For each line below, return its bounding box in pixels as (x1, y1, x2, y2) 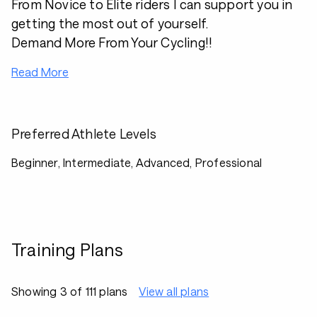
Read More (11, 65, 69, 79)
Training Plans (11, 239, 123, 260)
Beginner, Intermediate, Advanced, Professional (11, 156, 263, 169)
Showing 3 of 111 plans (11, 284, 128, 298)
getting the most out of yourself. (11, 16, 209, 31)
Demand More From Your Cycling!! (11, 35, 213, 50)
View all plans (139, 284, 209, 298)
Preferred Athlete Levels (11, 126, 156, 142)
